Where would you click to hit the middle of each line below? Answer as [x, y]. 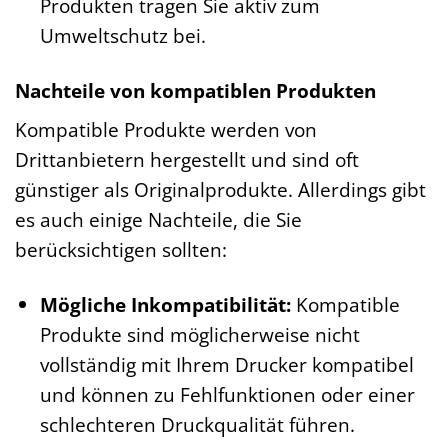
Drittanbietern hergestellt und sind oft [187, 160]
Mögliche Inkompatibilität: [165, 305]
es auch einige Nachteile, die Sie [158, 220]
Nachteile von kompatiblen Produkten [195, 90]
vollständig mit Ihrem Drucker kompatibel [226, 365]
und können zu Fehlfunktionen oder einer [227, 395]
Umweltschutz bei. [122, 35]
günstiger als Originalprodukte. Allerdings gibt [220, 190]
